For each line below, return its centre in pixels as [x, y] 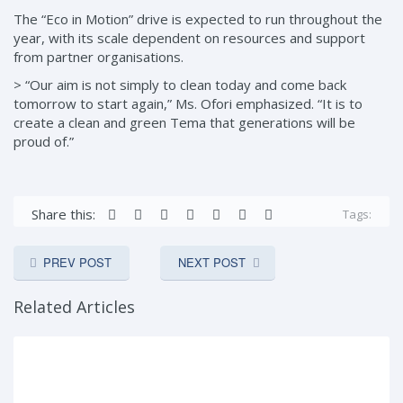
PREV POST [77, 263]
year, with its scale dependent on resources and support [189, 38]
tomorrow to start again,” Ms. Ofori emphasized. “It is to [188, 104]
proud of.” [44, 142]
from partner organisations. [99, 57]
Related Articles [74, 307]
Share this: [63, 215]
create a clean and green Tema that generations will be [184, 123]
